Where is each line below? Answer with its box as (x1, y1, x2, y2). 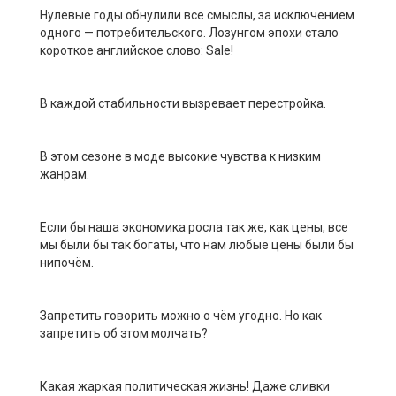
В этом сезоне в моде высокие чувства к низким (40, 148, 321, 164)
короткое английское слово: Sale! (40, 42, 233, 57)
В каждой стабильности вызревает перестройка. (40, 95, 326, 110)
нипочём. (40, 255, 94, 270)
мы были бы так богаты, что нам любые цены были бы (40, 237, 354, 252)
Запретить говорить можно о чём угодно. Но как (40, 308, 322, 323)
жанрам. (40, 166, 89, 181)
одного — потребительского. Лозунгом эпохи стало (40, 25, 339, 40)
